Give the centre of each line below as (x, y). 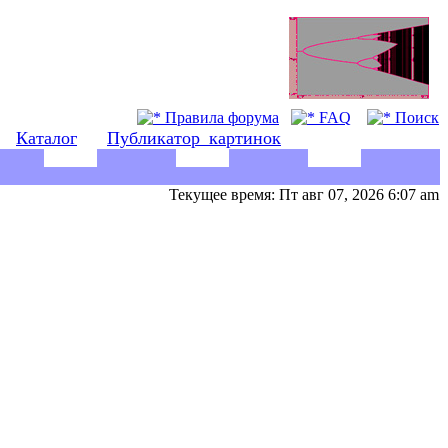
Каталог (46, 138)
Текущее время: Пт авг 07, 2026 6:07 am (304, 194)
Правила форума (220, 117)
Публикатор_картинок (194, 138)
